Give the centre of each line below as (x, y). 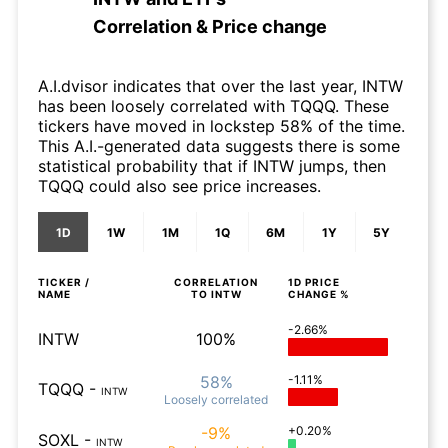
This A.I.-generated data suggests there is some (219, 146)
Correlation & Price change (210, 27)
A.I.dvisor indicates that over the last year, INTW (220, 86)
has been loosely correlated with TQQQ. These (213, 106)
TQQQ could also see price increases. (179, 186)
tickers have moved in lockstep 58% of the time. (221, 126)
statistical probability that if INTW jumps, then (212, 166)
